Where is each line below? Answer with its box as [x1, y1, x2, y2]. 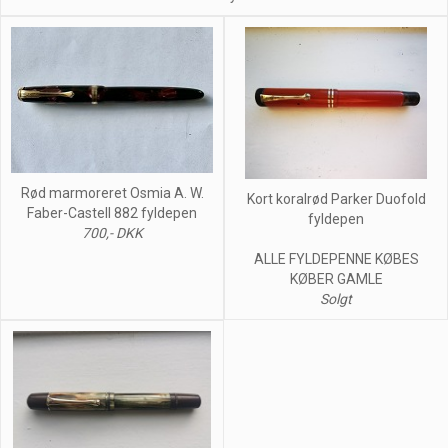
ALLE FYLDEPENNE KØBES [253, 251, 419, 268]
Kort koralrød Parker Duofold [246, 191, 426, 208]
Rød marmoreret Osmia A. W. [20, 184, 204, 201]
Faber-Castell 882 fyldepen [27, 204, 197, 221]
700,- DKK [81, 224, 143, 241]
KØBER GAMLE [289, 271, 383, 288]
